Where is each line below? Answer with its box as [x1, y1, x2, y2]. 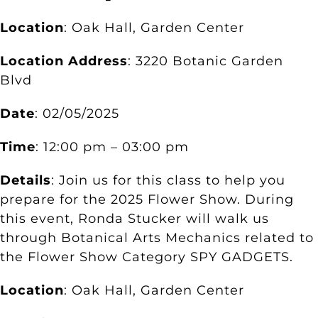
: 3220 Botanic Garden [128, 53, 283, 70]
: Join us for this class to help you [51, 172, 285, 189]
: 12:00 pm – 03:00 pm [35, 139, 189, 155]
